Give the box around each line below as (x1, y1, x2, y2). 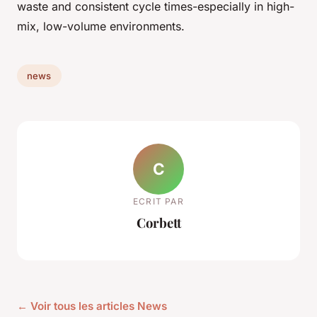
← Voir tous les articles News (17, 299, 167, 313)
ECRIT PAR (133, 195, 184, 207)
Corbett (136, 213, 181, 231)
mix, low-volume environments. (17, 19, 185, 34)
